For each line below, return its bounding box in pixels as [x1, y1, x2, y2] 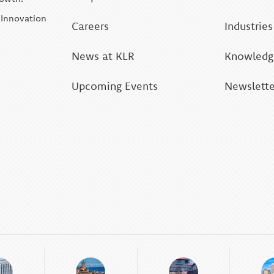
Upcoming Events [72, 79, 158, 93]
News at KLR [72, 49, 135, 63]
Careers [72, 19, 109, 33]
